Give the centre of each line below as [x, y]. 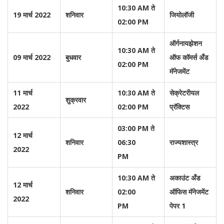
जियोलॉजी [182, 15]
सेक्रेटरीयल [184, 93]
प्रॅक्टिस [180, 107]
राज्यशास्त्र [185, 142]
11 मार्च [23, 93]
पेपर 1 [177, 206]
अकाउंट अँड [185, 178]
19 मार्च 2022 [34, 15]
